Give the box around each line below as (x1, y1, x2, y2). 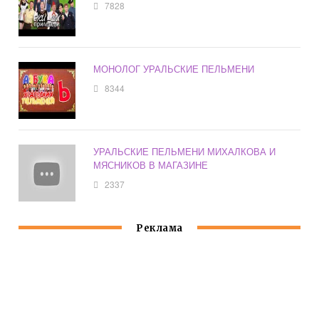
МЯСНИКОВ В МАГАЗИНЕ (93, 158, 209, 172)
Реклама (136, 222, 183, 235)
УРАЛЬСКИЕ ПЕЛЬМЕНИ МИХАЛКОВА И (93, 145, 276, 159)
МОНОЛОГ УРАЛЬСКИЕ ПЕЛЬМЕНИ (93, 62, 255, 76)
